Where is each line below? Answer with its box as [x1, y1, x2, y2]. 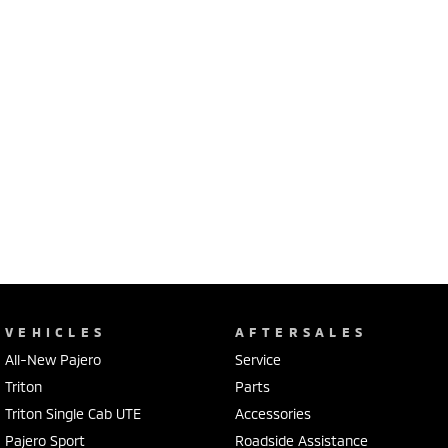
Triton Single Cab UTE [5, 404, 141, 422]
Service [234, 350, 281, 368]
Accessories [234, 404, 311, 422]
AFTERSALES [234, 323, 368, 340]
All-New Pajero [5, 350, 101, 368]
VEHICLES [5, 323, 107, 340]
